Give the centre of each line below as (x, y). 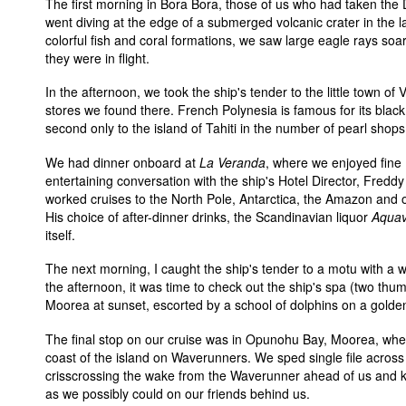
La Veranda (232, 162)
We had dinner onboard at (122, 162)
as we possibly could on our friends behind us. (178, 393)
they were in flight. (97, 58)
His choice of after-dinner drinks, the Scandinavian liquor (208, 216)
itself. (60, 234)
